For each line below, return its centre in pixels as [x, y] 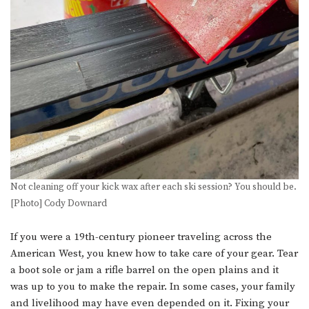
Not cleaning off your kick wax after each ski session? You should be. [153, 187]
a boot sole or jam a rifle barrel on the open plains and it [144, 270]
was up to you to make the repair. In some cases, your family [153, 286]
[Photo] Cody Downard [59, 203]
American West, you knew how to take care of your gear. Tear [154, 253]
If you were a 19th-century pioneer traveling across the [141, 237]
